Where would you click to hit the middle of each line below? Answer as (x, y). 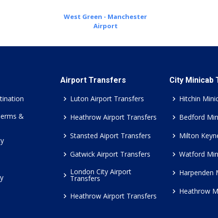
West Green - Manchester (105, 17)
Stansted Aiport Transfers (110, 136)
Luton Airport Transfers (107, 99)
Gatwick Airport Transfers (110, 154)
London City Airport (101, 172)
